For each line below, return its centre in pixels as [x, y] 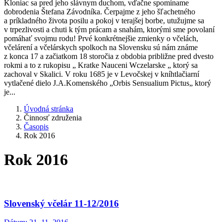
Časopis [36, 127]
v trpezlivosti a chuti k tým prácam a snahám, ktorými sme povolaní [109, 29]
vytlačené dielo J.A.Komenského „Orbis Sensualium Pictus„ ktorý [108, 83]
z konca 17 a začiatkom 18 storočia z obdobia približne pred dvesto [109, 56]
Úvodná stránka [49, 109]
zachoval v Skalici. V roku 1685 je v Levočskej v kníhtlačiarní [102, 74]
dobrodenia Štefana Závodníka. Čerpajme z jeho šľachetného [100, 12]
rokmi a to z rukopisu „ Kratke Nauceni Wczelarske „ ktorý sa [101, 65]
